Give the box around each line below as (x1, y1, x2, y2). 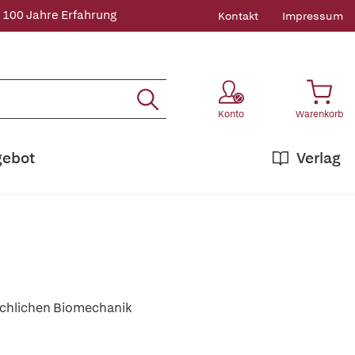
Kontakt (218, 9, 258, 23)
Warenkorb (296, 108, 343, 120)
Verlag (296, 148, 341, 168)
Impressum (282, 9, 343, 23)
